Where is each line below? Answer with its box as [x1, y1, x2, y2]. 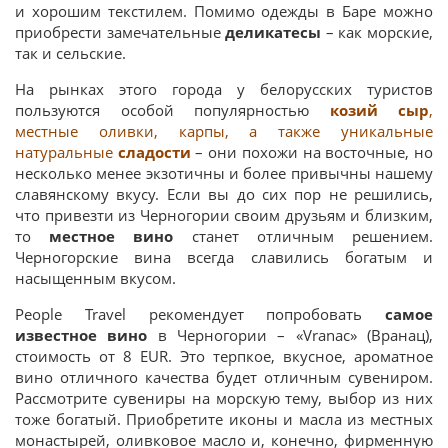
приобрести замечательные [15, 22, 226, 42]
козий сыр [329, 100, 429, 121]
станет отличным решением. [173, 226, 434, 246]
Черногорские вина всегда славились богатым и [15, 247, 433, 267]
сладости [117, 142, 191, 163]
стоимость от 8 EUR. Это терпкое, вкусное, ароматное [15, 346, 433, 366]
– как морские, [321, 22, 434, 42]
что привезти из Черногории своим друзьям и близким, [15, 205, 433, 225]
